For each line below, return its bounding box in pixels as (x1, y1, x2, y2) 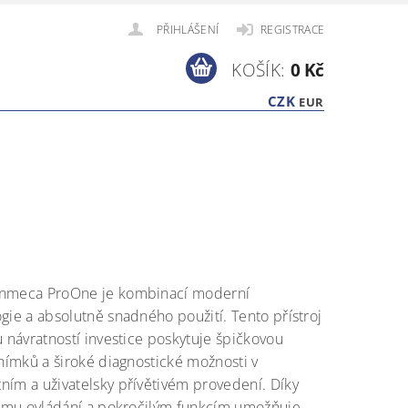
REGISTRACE (260, 22, 325, 37)
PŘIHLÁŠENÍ (157, 22, 219, 37)
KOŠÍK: (231, 57, 286, 82)
